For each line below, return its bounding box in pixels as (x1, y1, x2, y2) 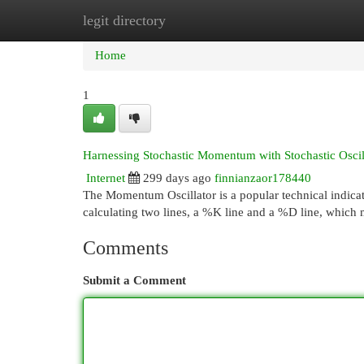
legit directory (83, 12, 166, 28)
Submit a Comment (83, 274, 186, 287)
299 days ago (143, 171, 211, 184)
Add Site (275, 14, 319, 27)
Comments (83, 237, 168, 258)
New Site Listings (162, 14, 251, 27)
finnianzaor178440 (214, 171, 311, 184)
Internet (86, 171, 125, 184)
